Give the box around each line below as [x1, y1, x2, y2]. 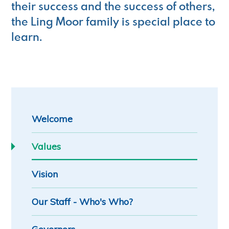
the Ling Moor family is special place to [11, 14, 216, 29]
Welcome [32, 113, 76, 125]
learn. [11, 29, 42, 44]
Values [32, 141, 61, 153]
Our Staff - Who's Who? [32, 196, 133, 208]
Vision [32, 168, 58, 180]
